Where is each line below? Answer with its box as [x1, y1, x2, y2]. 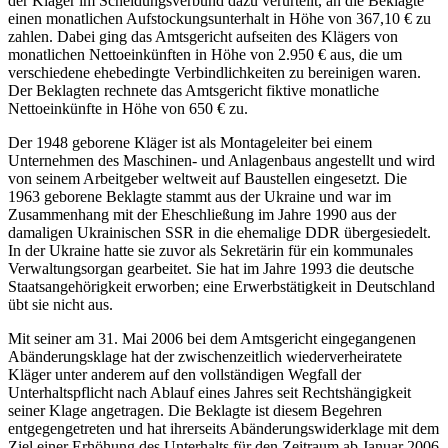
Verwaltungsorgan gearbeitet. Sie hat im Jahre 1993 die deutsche [8, 260, 414, 278]
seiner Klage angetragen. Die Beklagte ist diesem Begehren [8, 402, 382, 420]
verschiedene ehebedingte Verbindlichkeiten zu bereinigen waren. [8, 64, 421, 82]
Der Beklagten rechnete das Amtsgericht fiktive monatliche [8, 82, 379, 100]
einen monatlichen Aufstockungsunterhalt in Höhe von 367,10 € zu [8, 10, 431, 28]
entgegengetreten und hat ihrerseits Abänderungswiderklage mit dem [8, 420, 439, 438]
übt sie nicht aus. [8, 296, 113, 314]
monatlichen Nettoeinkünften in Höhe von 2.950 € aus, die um [8, 46, 402, 64]
